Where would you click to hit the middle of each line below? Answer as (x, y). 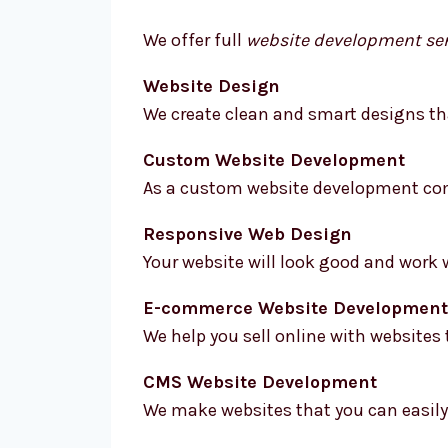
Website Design (211, 86)
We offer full (194, 40)
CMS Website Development (260, 382)
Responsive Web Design (247, 234)
